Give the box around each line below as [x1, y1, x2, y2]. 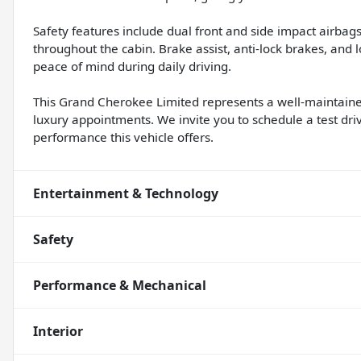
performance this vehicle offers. [33, 129, 214, 146]
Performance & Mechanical [33, 276, 206, 295]
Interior [33, 322, 83, 341]
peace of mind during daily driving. [33, 58, 231, 75]
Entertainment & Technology [33, 185, 218, 203]
